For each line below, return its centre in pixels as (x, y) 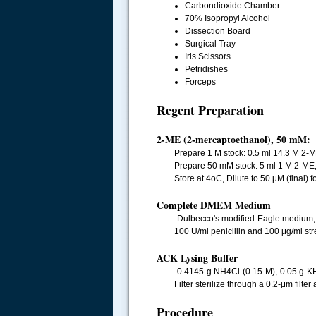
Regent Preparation (210, 110)
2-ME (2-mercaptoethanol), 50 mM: (233, 139)
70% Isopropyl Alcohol (227, 18)
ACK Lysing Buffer (197, 258)
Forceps (200, 82)
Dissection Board (218, 31)
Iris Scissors (208, 56)
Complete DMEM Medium (214, 205)
